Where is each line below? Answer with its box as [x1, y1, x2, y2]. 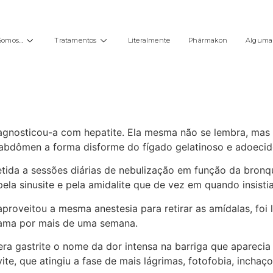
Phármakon [188, 36, 228, 44]
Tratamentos [54, 36, 97, 44]
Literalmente [127, 36, 171, 44]
